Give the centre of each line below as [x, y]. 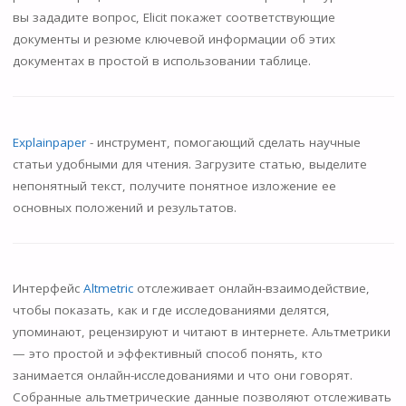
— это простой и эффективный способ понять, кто [167, 354]
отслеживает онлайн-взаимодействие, [253, 289]
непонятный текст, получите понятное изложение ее [174, 185]
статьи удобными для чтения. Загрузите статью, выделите [189, 164]
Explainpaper [51, 142]
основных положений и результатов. [124, 207]
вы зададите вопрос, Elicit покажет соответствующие [174, 18]
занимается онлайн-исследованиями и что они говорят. [182, 376]
